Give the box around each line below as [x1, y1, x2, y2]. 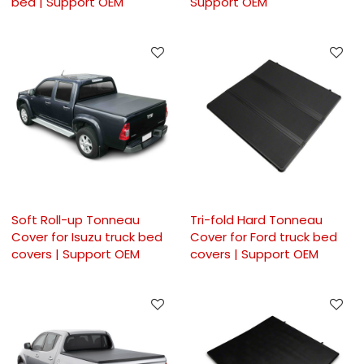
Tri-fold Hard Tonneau [190, 210, 323, 228]
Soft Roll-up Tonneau [11, 210, 141, 228]
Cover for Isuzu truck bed [11, 227, 163, 245]
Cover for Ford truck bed [190, 227, 337, 245]
